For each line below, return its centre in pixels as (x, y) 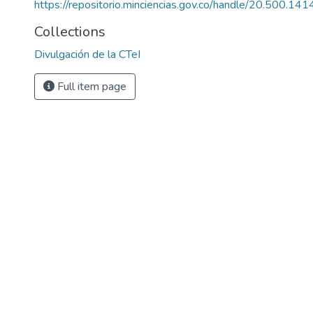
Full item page (90, 87)
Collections (70, 32)
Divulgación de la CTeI (87, 54)
